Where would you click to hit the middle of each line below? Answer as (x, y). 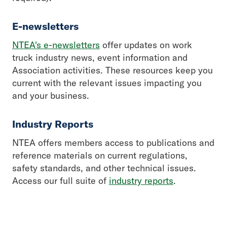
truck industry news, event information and (100, 58)
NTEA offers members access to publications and (113, 143)
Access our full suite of (61, 181)
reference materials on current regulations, (100, 155)
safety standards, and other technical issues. (104, 168)
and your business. (51, 96)
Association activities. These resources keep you (112, 70)
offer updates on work (146, 45)
